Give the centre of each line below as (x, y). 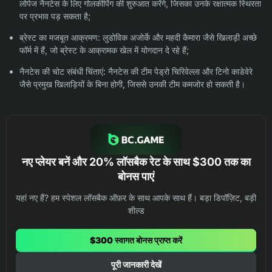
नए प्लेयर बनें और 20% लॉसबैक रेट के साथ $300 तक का (136, 162)
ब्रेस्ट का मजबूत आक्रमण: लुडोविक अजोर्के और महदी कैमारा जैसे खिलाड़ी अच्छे (138, 38)
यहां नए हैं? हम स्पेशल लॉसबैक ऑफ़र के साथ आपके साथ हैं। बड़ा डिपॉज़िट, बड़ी (136, 198)
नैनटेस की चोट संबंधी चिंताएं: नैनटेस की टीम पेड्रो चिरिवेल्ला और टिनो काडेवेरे (136, 72)
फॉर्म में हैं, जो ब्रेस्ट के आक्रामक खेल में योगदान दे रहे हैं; (104, 50)
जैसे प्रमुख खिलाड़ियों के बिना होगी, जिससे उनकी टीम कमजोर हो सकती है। (132, 84)
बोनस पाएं (136, 177)
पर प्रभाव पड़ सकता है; (55, 16)
